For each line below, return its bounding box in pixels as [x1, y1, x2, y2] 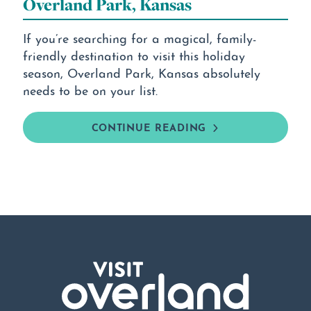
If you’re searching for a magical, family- [22, 28, 256, 47]
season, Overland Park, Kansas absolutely [22, 63, 260, 81]
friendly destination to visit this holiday [22, 46, 245, 64]
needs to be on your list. [22, 81, 158, 99]
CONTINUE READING [91, 119, 206, 135]
